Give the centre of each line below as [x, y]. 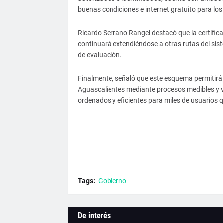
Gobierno [112, 181]
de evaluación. [100, 55]
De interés [94, 215]
